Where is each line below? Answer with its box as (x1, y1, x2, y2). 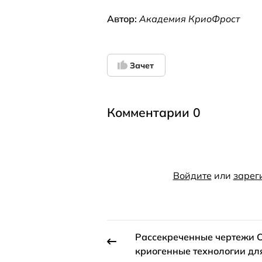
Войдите (173, 169, 212, 181)
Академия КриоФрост (139, 13, 240, 25)
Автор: (107, 13, 139, 25)
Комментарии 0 (107, 105, 201, 120)
